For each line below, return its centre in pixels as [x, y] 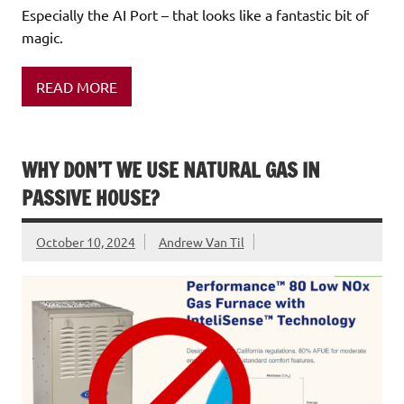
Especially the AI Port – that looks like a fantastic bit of [195, 15]
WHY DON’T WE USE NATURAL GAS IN [171, 170]
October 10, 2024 [86, 241]
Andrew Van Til [201, 241]
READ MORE [77, 86]
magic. [42, 37]
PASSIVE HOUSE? [91, 197]
